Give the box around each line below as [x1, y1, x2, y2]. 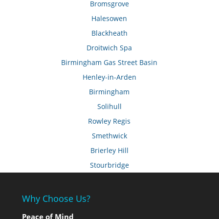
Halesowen [91, 13, 128, 23]
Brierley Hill [90, 145, 129, 155]
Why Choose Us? [22, 192, 90, 204]
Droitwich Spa [87, 43, 132, 52]
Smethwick [91, 131, 127, 140]
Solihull [97, 101, 122, 111]
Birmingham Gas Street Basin [61, 57, 158, 67]
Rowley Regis [88, 116, 131, 126]
